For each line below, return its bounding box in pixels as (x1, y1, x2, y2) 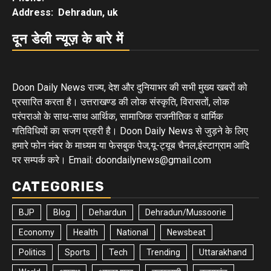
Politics (19, 247, 46, 258)
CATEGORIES (12, 178, 105, 195)
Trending (146, 247, 180, 258)
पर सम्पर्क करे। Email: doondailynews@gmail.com (12, 154, 211, 166)
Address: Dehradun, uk (12, 7, 118, 19)
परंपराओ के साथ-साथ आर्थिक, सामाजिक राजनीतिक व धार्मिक (12, 111, 223, 123)
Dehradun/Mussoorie (145, 207, 226, 218)
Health (73, 227, 98, 238)
